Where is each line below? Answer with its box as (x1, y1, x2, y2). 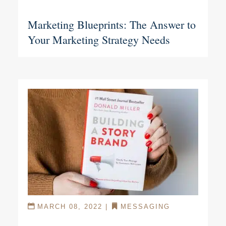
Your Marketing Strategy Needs (27, 32, 170, 47)
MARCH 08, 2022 (37, 202, 102, 210)
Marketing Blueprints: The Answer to (27, 17, 196, 32)
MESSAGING (120, 202, 170, 210)
